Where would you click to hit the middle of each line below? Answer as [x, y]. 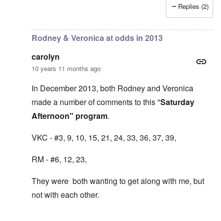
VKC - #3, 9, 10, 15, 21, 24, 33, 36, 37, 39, [104, 138]
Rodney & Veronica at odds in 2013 [97, 38]
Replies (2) [193, 6]
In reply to [37, 12]
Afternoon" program [70, 116]
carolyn [46, 57]
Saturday [177, 102]
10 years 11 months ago [66, 69]
